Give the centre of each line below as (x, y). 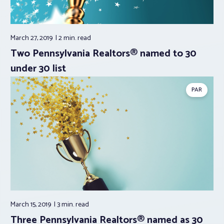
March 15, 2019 (31, 205)
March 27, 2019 (32, 38)
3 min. (66, 205)
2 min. (68, 38)
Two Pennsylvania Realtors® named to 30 (103, 53)
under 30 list (38, 68)
